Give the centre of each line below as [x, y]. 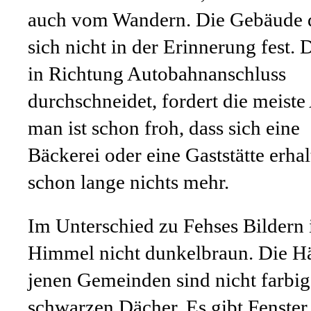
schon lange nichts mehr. [128, 182]
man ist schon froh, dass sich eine [164, 128]
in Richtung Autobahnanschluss [157, 74]
